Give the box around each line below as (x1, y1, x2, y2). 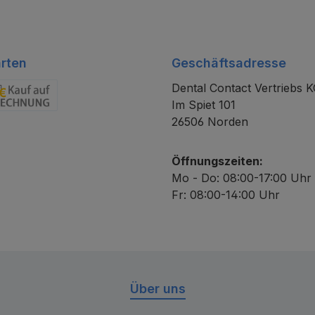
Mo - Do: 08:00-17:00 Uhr (172, 171, 311, 186)
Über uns (129, 281, 186, 297)
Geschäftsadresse (172, 56, 286, 71)
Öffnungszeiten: (172, 154, 263, 169)
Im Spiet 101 (172, 98, 236, 112)
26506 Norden (172, 115, 248, 129)
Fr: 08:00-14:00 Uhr (172, 188, 280, 202)
